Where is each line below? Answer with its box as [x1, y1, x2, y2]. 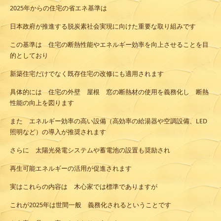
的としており [10, 51, 48, 60]
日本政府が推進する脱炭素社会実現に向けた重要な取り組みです [10, 22, 196, 31]
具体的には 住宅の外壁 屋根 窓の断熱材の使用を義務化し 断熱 [10, 88, 209, 97]
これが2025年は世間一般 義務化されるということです [10, 201, 171, 210]
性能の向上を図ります [10, 99, 74, 108]
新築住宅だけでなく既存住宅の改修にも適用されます [10, 70, 164, 78]
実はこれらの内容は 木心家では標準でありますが [10, 183, 157, 191]
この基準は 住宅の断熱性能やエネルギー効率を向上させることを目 [10, 40, 209, 49]
